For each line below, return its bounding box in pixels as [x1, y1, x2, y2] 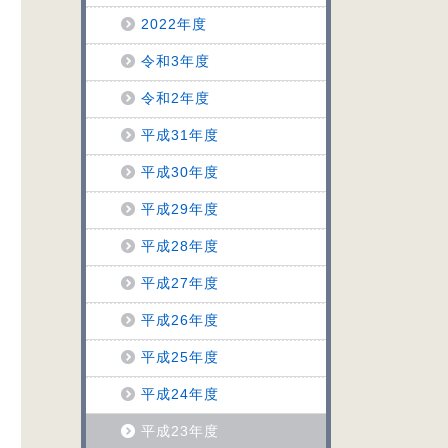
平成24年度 [141, 386, 219, 402]
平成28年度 [141, 238, 219, 254]
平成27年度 [141, 275, 219, 291]
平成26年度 [141, 312, 219, 328]
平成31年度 [141, 127, 219, 143]
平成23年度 [141, 423, 219, 439]
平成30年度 [141, 164, 219, 180]
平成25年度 [141, 349, 219, 365]
